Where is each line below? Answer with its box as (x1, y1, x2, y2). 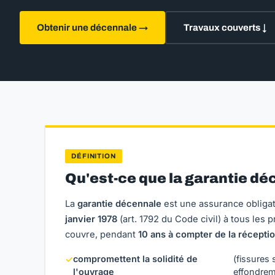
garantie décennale (77, 198, 161, 209)
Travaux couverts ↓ (184, 23, 267, 33)
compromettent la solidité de (73, 254, 198, 264)
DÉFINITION (71, 152, 116, 160)
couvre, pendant (65, 229, 138, 240)
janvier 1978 (65, 214, 117, 225)
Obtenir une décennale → (37, 23, 148, 33)
